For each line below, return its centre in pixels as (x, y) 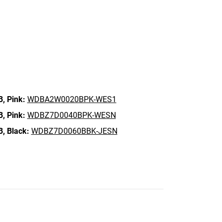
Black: (18, 131)
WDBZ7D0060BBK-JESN (74, 131)
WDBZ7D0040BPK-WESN (71, 115)
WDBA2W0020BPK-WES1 (72, 99)
